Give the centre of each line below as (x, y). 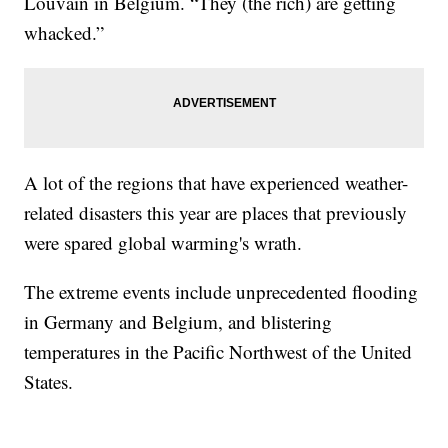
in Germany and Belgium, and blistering (178, 322)
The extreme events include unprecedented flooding (221, 292)
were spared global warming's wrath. (163, 243)
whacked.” (64, 33)
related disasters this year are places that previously (216, 213)
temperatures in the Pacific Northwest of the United (218, 352)
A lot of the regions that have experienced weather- (216, 183)
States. (49, 382)
